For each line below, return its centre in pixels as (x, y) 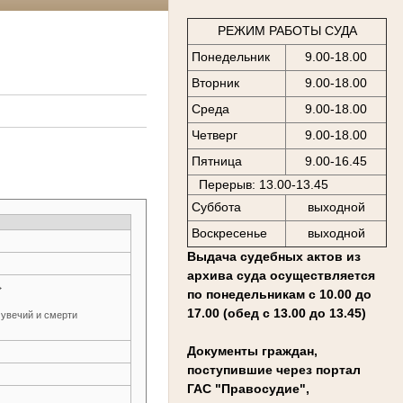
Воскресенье (229, 233)
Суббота (216, 207)
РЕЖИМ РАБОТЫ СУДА (287, 31)
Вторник (215, 83)
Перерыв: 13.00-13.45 (258, 184)
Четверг (214, 135)
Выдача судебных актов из (274, 256)
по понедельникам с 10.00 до (279, 294)
